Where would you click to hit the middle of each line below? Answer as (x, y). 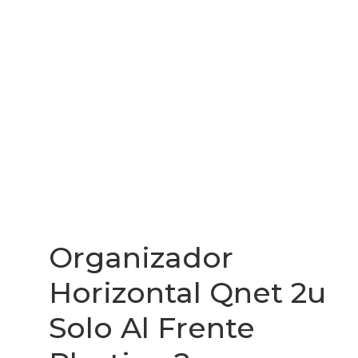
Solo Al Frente (152, 328)
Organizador (141, 257)
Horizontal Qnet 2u (188, 292)
